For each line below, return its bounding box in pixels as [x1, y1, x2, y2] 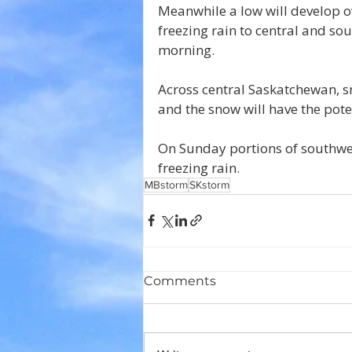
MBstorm [145, 178, 188, 191]
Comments [144, 273, 216, 288]
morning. [158, 40, 218, 59]
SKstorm [189, 178, 229, 191]
